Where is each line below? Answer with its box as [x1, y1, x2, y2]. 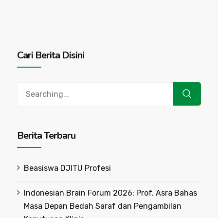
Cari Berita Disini [17, 48, 84, 62]
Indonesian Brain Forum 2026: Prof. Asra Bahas [24, 188, 197, 198]
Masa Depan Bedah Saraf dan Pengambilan [24, 201, 182, 211]
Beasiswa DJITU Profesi [24, 163, 111, 173]
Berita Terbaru [17, 128, 75, 142]
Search [17, 83, 42, 93]
